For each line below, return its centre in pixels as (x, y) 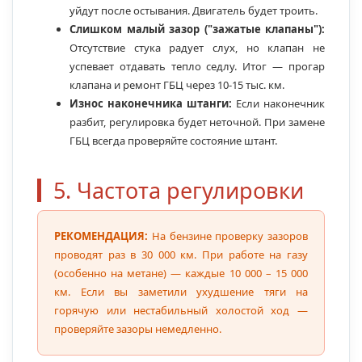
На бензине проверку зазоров (228, 236)
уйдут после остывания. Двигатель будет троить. (194, 11)
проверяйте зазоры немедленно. (138, 329)
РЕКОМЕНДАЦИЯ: (101, 236)
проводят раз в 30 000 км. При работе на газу (181, 255)
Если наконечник (278, 104)
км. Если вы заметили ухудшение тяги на (181, 292)
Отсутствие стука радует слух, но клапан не (197, 48)
